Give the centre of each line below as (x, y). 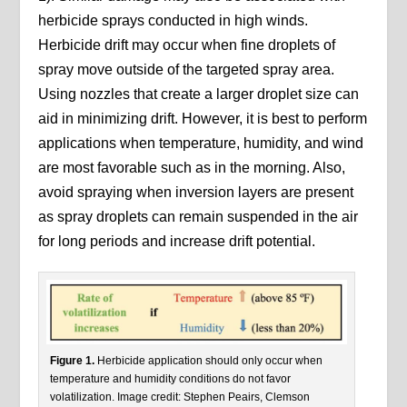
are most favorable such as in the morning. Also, (192, 167)
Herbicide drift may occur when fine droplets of (187, 45)
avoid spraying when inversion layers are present (196, 192)
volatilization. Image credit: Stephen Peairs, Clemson (180, 397)
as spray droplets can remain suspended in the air (199, 216)
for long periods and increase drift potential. (177, 241)
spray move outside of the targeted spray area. (187, 69)
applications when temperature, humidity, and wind (201, 143)
